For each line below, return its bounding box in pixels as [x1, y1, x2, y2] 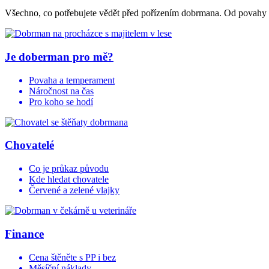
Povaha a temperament [29, 74, 115, 85]
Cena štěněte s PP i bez [29, 252, 116, 262]
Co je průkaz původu [29, 163, 109, 174]
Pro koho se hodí [29, 96, 93, 107]
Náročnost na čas [29, 85, 94, 96]
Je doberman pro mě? [5, 50, 113, 63]
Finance [5, 227, 44, 240]
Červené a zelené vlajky [29, 185, 119, 196]
